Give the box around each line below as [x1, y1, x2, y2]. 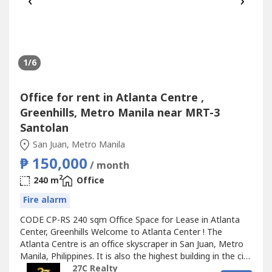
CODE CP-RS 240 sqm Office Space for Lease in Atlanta [19, 213, 240, 226]
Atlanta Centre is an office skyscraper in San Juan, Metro [19, 237, 243, 251]
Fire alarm [22, 194, 67, 207]
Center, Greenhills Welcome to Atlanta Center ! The [19, 225, 222, 239]
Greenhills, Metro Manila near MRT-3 [19, 104, 220, 121]
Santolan [19, 120, 69, 137]
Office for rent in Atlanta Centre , [19, 89, 204, 106]
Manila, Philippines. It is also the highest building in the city [19, 250, 251, 263]
